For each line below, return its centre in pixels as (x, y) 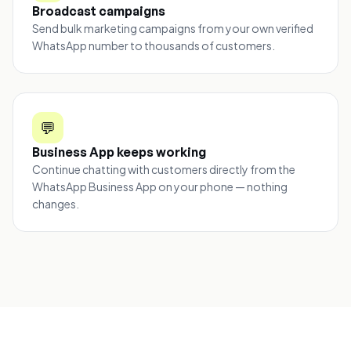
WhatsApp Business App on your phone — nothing (160, 186)
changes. (56, 203)
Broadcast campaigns (99, 11)
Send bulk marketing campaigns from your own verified (173, 28)
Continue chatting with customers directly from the (164, 169)
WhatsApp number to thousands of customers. (154, 45)
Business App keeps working (119, 152)
